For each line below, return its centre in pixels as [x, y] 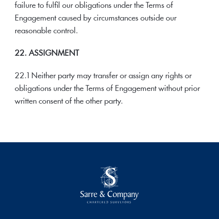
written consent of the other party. [69, 101]
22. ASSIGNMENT [47, 54]
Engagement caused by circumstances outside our [96, 18]
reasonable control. [46, 31]
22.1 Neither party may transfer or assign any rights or [103, 76]
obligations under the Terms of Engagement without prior [107, 89]
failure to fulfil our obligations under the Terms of [94, 6]
